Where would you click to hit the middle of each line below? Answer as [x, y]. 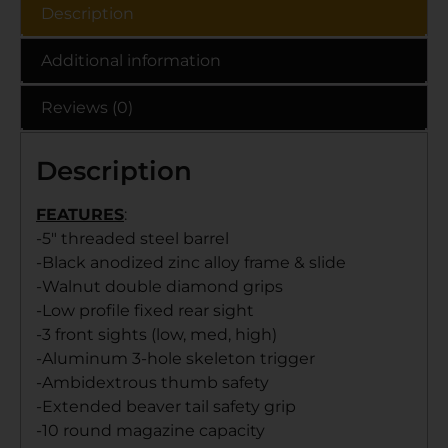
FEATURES [80, 214]
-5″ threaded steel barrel [132, 238]
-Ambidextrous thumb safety [152, 382]
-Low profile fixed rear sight [145, 310]
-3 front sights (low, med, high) [156, 334]
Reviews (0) [87, 107]
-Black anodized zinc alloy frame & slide [191, 262]
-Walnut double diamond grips [159, 286]
